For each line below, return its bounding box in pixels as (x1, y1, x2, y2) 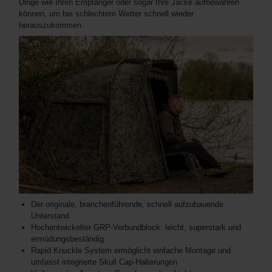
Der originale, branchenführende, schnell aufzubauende (31, 200, 223, 209)
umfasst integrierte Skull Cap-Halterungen (31, 257, 177, 267)
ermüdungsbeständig (31, 234, 104, 244)
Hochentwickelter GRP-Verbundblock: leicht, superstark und (31, 223, 241, 233)
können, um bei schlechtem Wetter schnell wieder (19, 8, 194, 18)
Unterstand (31, 211, 69, 221)
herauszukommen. (19, 20, 84, 30)
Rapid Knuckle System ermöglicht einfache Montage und (31, 246, 231, 256)
